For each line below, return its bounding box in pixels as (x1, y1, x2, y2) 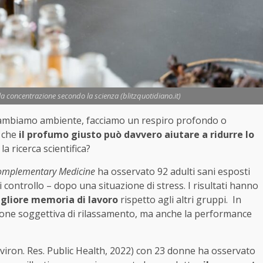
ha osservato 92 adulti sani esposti (95, 165, 250, 178)
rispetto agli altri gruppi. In (118, 193, 241, 207)
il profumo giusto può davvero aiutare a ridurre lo (19, 128, 254, 141)
